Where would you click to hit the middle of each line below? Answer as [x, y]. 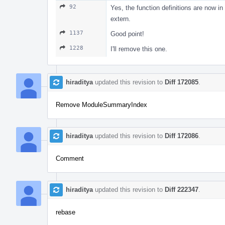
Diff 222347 [182, 189]
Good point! [127, 34]
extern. [121, 19]
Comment [70, 158]
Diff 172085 [182, 82]
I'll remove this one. [139, 49]
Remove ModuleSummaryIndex [101, 104]
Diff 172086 [182, 136]
